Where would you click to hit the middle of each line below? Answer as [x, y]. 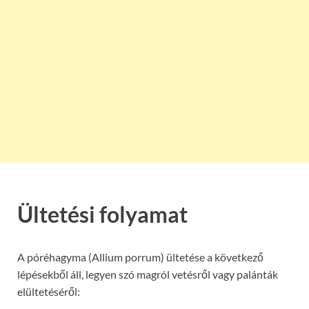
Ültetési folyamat [102, 214]
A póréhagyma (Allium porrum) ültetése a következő [140, 257]
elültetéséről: [49, 291]
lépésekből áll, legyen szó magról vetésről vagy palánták [148, 274]
